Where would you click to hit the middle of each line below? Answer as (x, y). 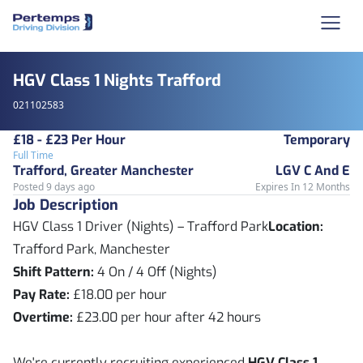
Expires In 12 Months (303, 187)
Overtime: (43, 317)
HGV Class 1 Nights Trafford (117, 81)
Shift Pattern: (53, 272)
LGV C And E (313, 171)
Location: (296, 226)
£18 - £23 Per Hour (69, 140)
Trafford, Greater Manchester (103, 171)
